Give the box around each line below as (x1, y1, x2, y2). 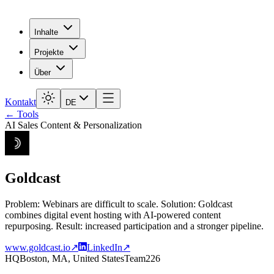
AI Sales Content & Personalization (5, 120, 142, 130)
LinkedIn (87, 242, 122, 253)
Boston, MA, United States (20, 253, 124, 264)
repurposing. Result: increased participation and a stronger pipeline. (5, 220, 264, 231)
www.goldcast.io (5, 242, 70, 253)
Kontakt (5, 97, 36, 107)
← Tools (5, 109, 39, 119)
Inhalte (34, 28, 58, 37)
